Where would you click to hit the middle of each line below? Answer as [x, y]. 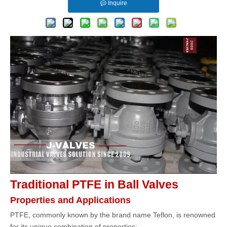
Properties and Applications [70, 200]
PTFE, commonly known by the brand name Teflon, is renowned [113, 215]
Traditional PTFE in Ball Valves [94, 185]
